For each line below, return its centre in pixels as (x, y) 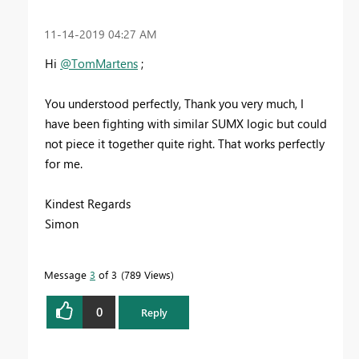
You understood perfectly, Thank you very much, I (174, 103)
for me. (64, 163)
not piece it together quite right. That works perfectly (185, 143)
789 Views (147, 274)
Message (67, 274)
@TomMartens (99, 63)
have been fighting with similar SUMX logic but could (186, 123)
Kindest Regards (88, 203)
